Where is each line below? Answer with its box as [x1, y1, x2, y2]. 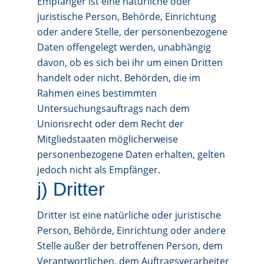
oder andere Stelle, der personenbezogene [37, 25, 227, 38]
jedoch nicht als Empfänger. [37, 163, 160, 176]
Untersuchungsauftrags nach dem [37, 102, 190, 115]
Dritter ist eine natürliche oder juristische [37, 209, 221, 222]
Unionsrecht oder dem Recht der [37, 117, 184, 130]
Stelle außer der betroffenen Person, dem [37, 239, 223, 252]
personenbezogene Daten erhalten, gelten [37, 148, 225, 161]
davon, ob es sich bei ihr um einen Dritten [37, 56, 223, 69]
